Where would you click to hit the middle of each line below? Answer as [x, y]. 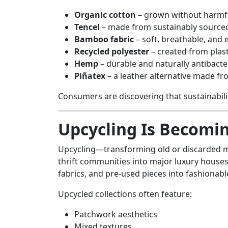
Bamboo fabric [104, 39]
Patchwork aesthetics [116, 215]
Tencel [87, 27]
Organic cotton [105, 15]
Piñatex [90, 76]
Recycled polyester [112, 52]
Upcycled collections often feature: [125, 194]
